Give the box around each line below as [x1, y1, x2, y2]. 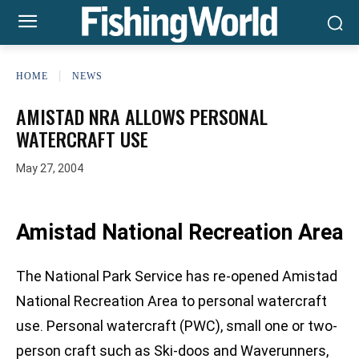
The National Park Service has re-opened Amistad [16, 268, 337, 285]
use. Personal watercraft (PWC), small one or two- [16, 317, 337, 335]
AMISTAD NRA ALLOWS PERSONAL [16, 102, 268, 131]
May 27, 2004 [16, 162, 83, 175]
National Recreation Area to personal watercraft [16, 292, 327, 310]
